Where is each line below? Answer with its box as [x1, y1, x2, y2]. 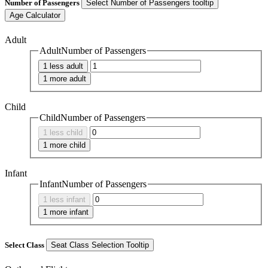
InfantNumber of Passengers [39, 179, 147, 190]
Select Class [5, 240, 46, 250]
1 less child [43, 128, 83, 138]
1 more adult [43, 74, 86, 83]
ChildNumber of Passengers [39, 112, 145, 123]
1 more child [43, 141, 86, 150]
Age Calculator [10, 11, 60, 20]
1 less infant [43, 194, 86, 204]
